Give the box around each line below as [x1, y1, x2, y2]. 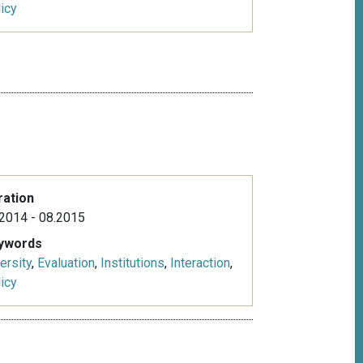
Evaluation [36, 255, 95, 271]
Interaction [169, 255, 230, 271]
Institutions [100, 255, 164, 271]
